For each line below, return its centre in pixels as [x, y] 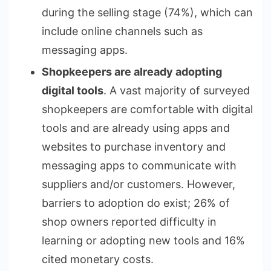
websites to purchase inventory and [134, 146]
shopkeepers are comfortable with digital [147, 109]
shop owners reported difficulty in [129, 221]
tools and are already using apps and [136, 128]
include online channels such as [122, 31]
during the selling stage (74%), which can [147, 12]
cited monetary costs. [98, 259]
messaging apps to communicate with [139, 165]
